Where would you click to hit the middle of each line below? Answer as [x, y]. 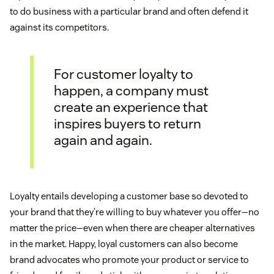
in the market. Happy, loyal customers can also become [124, 244]
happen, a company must [131, 90]
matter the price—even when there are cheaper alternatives [132, 228]
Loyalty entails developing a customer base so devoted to [129, 196]
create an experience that [131, 107]
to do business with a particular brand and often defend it [129, 12]
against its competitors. [59, 28]
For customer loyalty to [124, 74]
